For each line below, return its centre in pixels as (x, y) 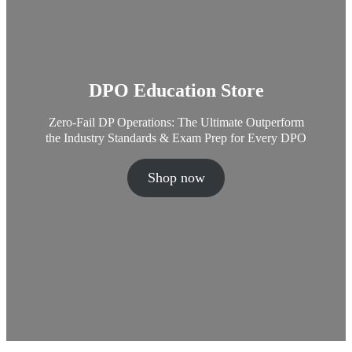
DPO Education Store (176, 90)
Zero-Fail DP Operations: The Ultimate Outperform (176, 122)
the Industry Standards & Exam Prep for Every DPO (176, 138)
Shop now (176, 178)
